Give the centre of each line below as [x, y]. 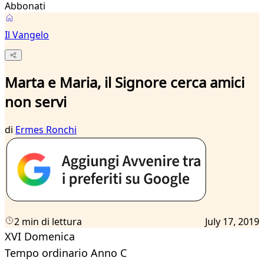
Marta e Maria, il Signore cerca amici [125, 82]
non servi [36, 102]
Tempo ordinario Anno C [66, 253]
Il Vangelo [27, 35]
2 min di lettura [48, 222]
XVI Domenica [40, 237]
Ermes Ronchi [46, 130]
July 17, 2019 [232, 222]
